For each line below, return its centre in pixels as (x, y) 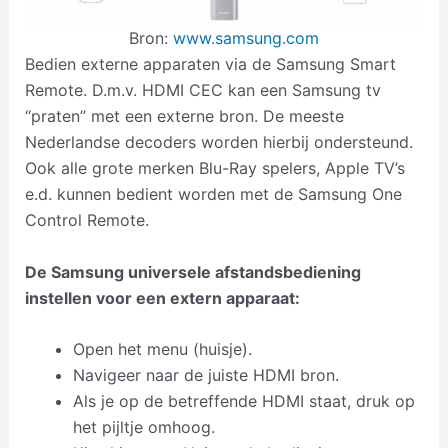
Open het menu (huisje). (162, 349)
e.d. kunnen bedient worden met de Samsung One (213, 194)
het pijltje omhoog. (143, 427)
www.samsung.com (246, 38)
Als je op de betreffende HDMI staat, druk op (243, 401)
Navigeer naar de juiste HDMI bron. (205, 375)
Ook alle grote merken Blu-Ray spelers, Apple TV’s (214, 168)
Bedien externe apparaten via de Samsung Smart (210, 64)
